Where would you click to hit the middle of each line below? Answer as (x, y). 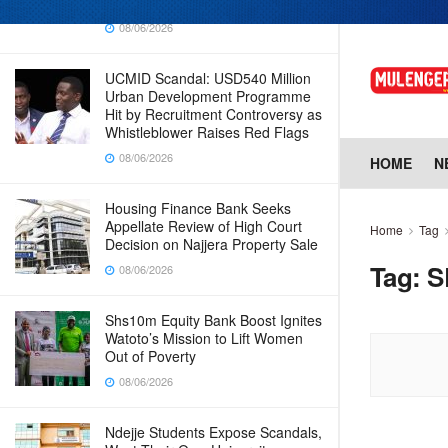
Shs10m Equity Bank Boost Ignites (213, 320)
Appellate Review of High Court (203, 226)
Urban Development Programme (208, 96)
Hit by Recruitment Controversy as (213, 114)
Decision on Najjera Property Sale (211, 244)
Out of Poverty (150, 356)
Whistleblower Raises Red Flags (207, 132)
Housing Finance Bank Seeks (198, 208)
